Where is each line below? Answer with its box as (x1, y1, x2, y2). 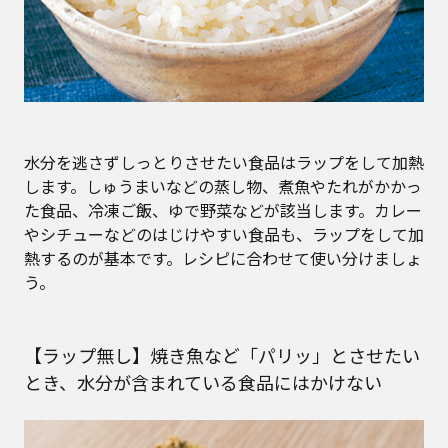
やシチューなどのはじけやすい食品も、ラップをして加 (24, 221, 424, 246)
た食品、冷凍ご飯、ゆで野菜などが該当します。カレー (24, 197, 422, 222)
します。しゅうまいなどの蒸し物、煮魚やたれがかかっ (24, 173, 422, 198)
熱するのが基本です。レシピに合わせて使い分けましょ (24, 245, 422, 270)
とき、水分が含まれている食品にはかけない (24, 368, 382, 395)
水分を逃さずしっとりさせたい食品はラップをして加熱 (24, 149, 424, 174)
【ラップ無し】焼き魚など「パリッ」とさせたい (24, 341, 420, 368)
